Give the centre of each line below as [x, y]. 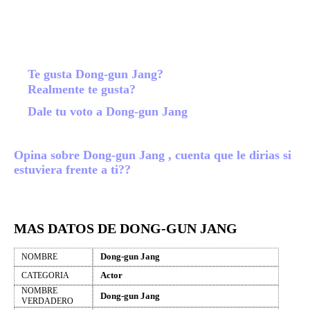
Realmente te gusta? [83, 89]
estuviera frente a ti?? [72, 170]
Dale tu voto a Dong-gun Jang [109, 111]
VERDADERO [47, 301]
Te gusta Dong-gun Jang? [97, 74]
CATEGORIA [45, 276]
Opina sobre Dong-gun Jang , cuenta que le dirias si [153, 155]
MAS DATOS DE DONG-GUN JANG [126, 228]
